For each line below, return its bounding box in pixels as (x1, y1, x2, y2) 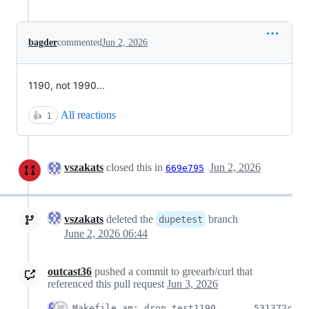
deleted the (103, 212, 156, 225)
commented (57, 37, 102, 48)
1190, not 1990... (28, 79, 105, 91)
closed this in (103, 161, 166, 173)
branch (206, 212, 238, 225)
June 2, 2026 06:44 (64, 227, 148, 239)
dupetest (159, 213, 203, 225)
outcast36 (48, 265, 92, 277)
